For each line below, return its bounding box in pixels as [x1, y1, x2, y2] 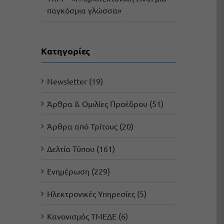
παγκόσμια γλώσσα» [46, 5, 121, 15]
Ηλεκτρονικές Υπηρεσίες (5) [46, 188, 146, 199]
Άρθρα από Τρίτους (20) [46, 121, 133, 131]
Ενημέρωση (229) [46, 166, 110, 176]
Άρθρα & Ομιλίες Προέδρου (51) [46, 98, 163, 109]
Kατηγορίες [40, 45, 90, 57]
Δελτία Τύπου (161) [46, 143, 115, 154]
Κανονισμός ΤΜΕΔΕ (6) [46, 211, 128, 221]
